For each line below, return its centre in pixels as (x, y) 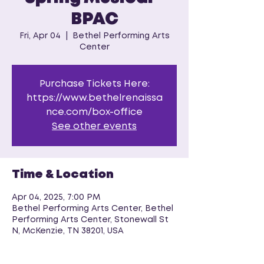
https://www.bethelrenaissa (94, 98)
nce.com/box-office (94, 112)
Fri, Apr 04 (40, 36)
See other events (94, 126)
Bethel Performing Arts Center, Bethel (93, 209)
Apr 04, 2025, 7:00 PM (56, 197)
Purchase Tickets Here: (94, 84)
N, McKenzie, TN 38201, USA (68, 231)
